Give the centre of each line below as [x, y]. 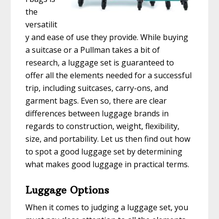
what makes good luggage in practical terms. [108, 164]
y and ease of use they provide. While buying [107, 37]
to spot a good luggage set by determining [104, 152]
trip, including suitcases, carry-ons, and [97, 88]
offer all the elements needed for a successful [109, 76]
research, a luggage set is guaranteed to [100, 63]
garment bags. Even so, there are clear [96, 101]
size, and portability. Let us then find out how [108, 139]
